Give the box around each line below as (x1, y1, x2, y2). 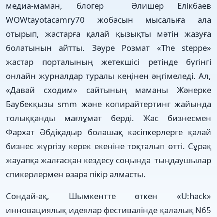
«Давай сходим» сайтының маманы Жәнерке (6, 84, 211, 95)
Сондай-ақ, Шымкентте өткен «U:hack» (6, 190, 211, 201)
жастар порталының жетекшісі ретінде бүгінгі (6, 56, 211, 67)
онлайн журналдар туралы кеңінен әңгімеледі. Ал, (6, 70, 211, 81)
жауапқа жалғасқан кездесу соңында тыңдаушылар (6, 154, 211, 166)
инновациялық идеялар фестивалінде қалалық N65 (6, 204, 211, 216)
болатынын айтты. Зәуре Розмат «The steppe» (6, 42, 211, 53)
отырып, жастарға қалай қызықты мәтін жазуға (6, 28, 211, 39)
